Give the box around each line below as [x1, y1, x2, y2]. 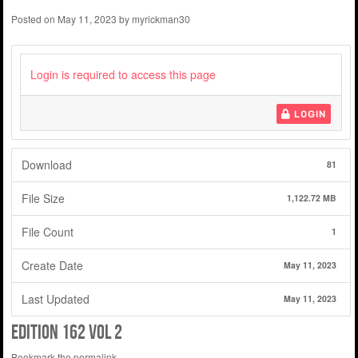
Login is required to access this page [30, 66, 217, 83]
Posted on [10, 11, 58, 26]
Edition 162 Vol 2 [10, 320, 122, 343]
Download [22, 157, 73, 173]
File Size [22, 190, 66, 207]
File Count [22, 224, 74, 241]
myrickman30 [131, 11, 190, 26]
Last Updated [22, 291, 90, 308]
